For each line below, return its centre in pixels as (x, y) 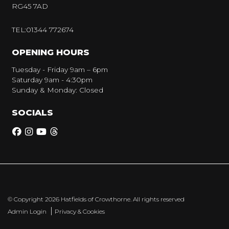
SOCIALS (32, 113)
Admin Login (27, 212)
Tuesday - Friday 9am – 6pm (60, 70)
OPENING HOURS (51, 52)
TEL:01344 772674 (43, 30)
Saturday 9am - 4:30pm (52, 80)
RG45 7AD (30, 6)
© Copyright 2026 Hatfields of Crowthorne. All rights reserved (96, 199)
